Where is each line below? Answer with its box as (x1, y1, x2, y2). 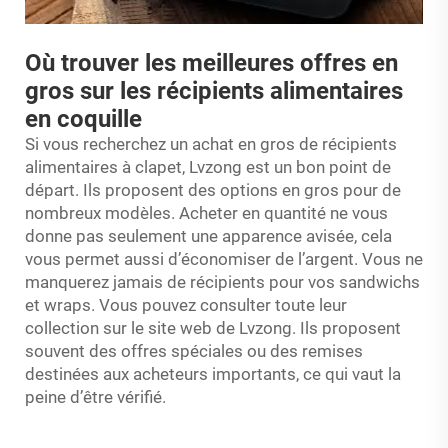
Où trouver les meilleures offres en (25, 49, 398, 77)
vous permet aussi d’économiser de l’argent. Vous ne (25, 249, 423, 269)
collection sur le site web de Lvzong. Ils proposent (25, 318, 401, 338)
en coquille (25, 105, 142, 133)
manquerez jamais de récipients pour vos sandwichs (25, 272, 420, 292)
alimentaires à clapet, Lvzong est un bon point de (25, 157, 391, 177)
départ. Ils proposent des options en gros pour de (25, 180, 401, 200)
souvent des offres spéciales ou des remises (25, 341, 363, 361)
